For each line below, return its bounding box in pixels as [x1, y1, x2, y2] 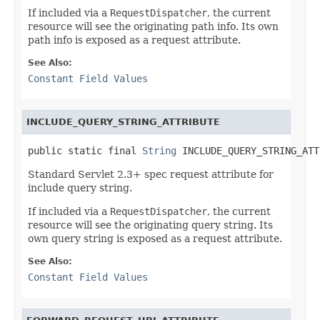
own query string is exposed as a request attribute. [28, 232, 282, 244]
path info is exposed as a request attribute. [28, 34, 241, 46]
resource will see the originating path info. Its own [28, 20, 279, 32]
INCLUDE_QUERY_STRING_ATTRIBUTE [26, 116, 220, 127]
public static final [28, 144, 142, 156]
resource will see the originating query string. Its [28, 219, 273, 231]
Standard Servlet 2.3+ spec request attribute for [28, 168, 274, 180]
